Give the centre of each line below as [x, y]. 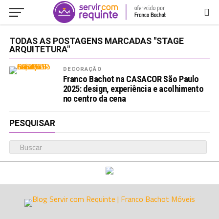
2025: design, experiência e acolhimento [133, 89]
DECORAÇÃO [82, 69]
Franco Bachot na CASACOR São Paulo [131, 79]
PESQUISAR [32, 123]
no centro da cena [94, 99]
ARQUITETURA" [39, 49]
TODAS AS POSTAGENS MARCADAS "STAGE [96, 41]
